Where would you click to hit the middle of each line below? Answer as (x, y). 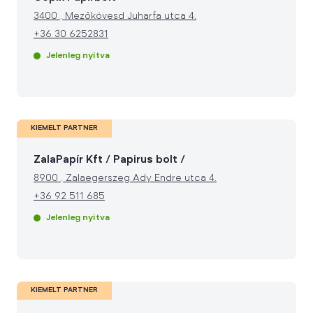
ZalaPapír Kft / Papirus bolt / (109, 160)
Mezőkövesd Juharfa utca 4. (129, 17)
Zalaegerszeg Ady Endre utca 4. (140, 179)
